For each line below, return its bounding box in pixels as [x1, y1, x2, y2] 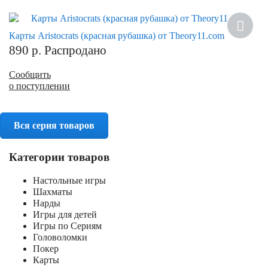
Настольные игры [33, 175, 106, 186]
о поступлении [9, 80, 70, 91]
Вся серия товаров [14, 120, 95, 130]
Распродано [44, 42, 106, 57]
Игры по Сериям [33, 221, 102, 232]
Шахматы [33, 187, 72, 197]
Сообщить [9, 69, 51, 80]
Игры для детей [33, 209, 97, 220]
